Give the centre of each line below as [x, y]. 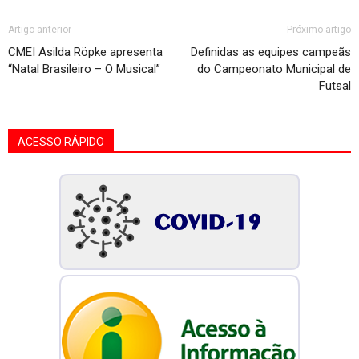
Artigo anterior [40, 30]
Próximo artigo [319, 30]
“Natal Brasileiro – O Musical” [84, 69]
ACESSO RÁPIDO [61, 142]
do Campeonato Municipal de [274, 69]
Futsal [335, 86]
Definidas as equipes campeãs [271, 52]
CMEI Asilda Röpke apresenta [85, 52]
